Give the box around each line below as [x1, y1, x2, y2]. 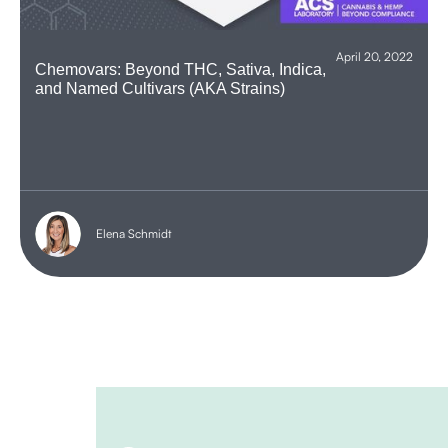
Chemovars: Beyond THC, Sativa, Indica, [35, 60, 326, 78]
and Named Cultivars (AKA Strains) [35, 79, 285, 97]
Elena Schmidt [96, 225, 172, 241]
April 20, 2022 [336, 48, 413, 64]
